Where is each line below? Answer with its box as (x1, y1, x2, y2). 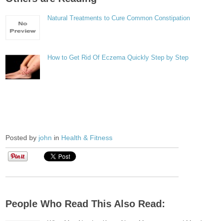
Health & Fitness (61, 134, 113, 142)
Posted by (5, 134, 39, 142)
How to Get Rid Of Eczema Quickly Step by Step (47, 54, 189, 61)
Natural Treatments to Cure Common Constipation (47, 14, 190, 22)
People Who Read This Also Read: (5, 198, 166, 209)
